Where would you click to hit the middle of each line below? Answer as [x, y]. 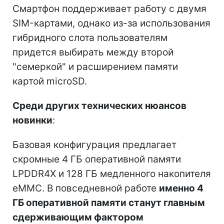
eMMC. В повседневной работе [86, 188]
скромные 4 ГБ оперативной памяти [97, 159]
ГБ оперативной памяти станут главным [109, 202]
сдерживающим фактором [78, 217]
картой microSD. [50, 81]
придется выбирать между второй [93, 52]
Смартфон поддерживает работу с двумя [109, 8]
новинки [32, 120]
